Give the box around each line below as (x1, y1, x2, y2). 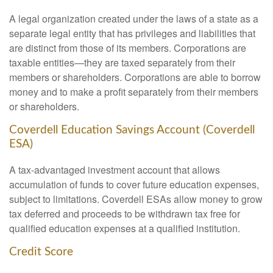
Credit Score (9, 246, 73, 258)
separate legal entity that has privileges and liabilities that (9, 26, 255, 41)
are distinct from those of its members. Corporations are (9, 41, 246, 55)
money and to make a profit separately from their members (9, 85, 258, 99)
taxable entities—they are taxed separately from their (9, 55, 235, 70)
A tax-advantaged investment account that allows (9, 162, 220, 177)
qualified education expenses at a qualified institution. (9, 221, 240, 235)
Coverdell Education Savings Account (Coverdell (9, 124, 255, 136)
